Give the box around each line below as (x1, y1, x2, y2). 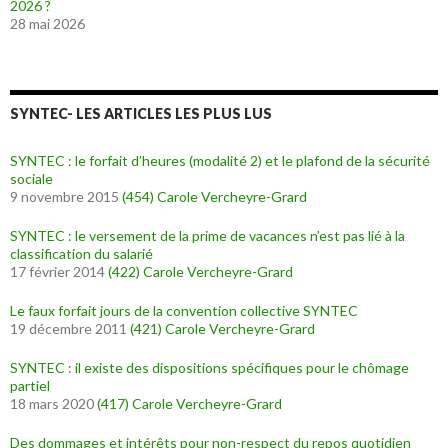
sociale (10, 170, 53, 187)
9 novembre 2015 (10, 188, 119, 205)
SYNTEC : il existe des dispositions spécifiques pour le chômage (10, 359, 409, 376)
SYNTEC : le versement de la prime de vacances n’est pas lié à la (10, 227, 405, 244)
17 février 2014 (10, 263, 105, 280)
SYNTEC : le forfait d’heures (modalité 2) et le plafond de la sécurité (10, 152, 430, 169)
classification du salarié (10, 245, 153, 262)
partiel (10, 377, 50, 394)
